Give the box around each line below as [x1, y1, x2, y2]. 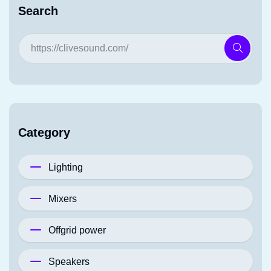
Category [18, 126, 70, 140]
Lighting [48, 162, 83, 172]
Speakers [48, 256, 90, 267]
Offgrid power [48, 224, 106, 235]
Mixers [48, 193, 77, 204]
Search [18, 4, 58, 18]
